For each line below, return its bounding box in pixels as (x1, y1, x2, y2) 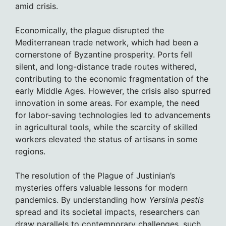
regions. (15, 146, 45, 156)
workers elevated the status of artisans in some (15, 134, 197, 144)
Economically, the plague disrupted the (15, 25, 164, 35)
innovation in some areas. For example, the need (15, 97, 200, 108)
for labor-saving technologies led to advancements (15, 109, 210, 120)
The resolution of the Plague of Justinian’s (15, 170, 175, 181)
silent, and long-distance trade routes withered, (15, 61, 196, 72)
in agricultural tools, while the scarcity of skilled (15, 122, 198, 132)
